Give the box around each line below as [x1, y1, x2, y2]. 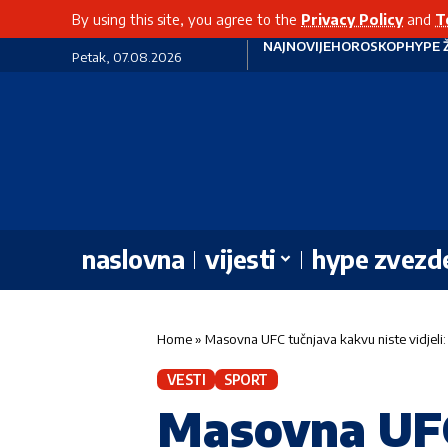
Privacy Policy [301, 10, 403, 28]
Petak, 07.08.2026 [72, 49, 181, 65]
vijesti [205, 243, 276, 276]
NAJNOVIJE [262, 38, 331, 54]
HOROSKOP [330, 38, 405, 54]
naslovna [82, 243, 184, 276]
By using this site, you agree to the [72, 10, 301, 28]
